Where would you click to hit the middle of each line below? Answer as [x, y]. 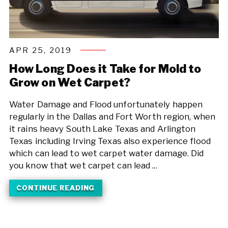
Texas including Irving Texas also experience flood [110, 141]
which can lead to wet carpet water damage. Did [106, 153]
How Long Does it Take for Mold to [105, 69]
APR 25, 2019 [40, 50]
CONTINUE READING [56, 188]
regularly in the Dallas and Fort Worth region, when [112, 116]
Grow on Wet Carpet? [69, 83]
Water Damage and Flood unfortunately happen [106, 104]
